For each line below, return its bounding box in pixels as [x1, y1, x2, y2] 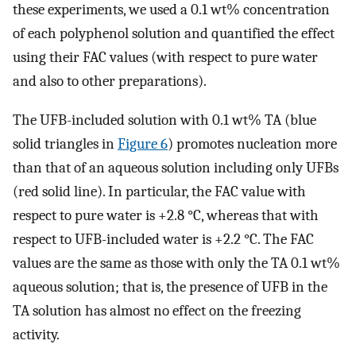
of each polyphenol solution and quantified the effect [13, 25, 335, 43]
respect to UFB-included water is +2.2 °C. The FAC [13, 230, 314, 249]
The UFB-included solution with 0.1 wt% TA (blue [13, 111, 316, 130]
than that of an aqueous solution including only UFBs [13, 159, 339, 177]
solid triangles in [13, 135, 118, 153]
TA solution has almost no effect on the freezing [13, 302, 301, 320]
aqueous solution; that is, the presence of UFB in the [13, 278, 327, 296]
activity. [13, 326, 60, 344]
